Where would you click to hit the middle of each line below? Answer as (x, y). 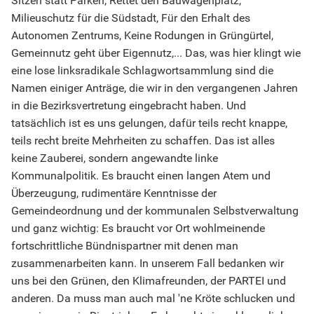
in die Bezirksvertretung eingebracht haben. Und (129, 106)
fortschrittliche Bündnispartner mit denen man (125, 246)
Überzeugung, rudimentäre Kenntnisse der (114, 193)
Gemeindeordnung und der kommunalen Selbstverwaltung (155, 211)
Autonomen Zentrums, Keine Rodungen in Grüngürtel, (142, 36)
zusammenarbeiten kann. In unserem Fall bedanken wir (148, 264)
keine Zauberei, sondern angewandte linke (115, 158)
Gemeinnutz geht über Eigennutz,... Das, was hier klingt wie (156, 53)
